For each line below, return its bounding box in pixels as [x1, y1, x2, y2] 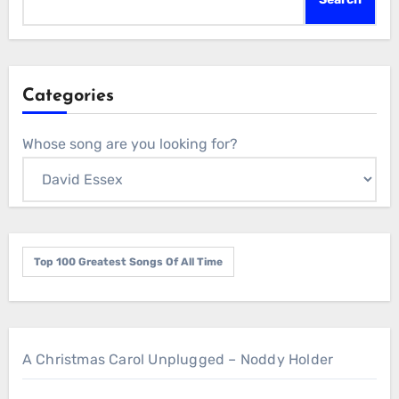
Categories [21, 87, 114, 106]
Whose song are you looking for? [21, 135, 238, 153]
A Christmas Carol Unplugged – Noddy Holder [21, 351, 334, 369]
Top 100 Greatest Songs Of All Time [33, 256, 223, 269]
